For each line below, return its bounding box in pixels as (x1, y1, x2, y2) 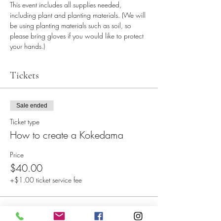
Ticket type (10, 117, 39, 126)
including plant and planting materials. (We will (10, 10, 147, 20)
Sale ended (16, 102, 47, 109)
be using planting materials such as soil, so (10, 21, 133, 30)
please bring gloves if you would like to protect (10, 31, 146, 40)
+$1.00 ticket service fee (10, 175, 82, 184)
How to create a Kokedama (10, 128, 123, 142)
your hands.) (10, 41, 45, 51)
